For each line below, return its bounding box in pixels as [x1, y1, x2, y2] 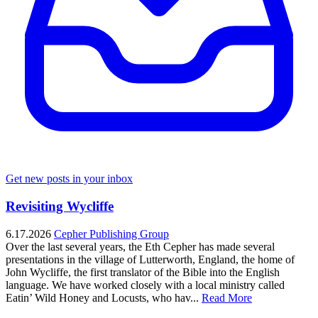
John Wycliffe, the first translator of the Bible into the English [6, 265, 280, 278]
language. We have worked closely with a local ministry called [6, 278, 285, 291]
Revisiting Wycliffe [6, 198, 114, 214]
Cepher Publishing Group [54, 227, 169, 240]
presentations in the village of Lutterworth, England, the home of [6, 253, 295, 265]
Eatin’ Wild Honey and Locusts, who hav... [6, 291, 199, 304]
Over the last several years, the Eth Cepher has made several [6, 240, 275, 253]
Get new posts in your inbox [6, 172, 133, 185]
